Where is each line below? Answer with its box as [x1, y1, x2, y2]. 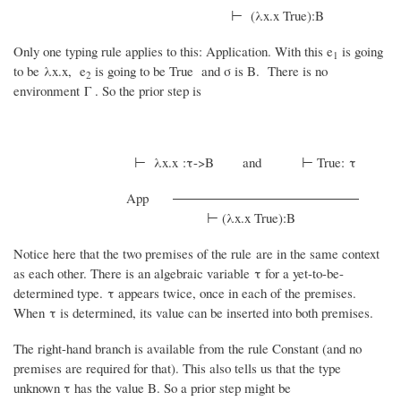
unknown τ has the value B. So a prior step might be [13, 379, 291, 397]
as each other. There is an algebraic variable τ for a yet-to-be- [13, 264, 344, 283]
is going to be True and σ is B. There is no [95, 62, 328, 81]
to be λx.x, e [13, 62, 86, 81]
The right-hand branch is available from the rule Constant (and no [13, 339, 362, 358]
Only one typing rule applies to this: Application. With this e [13, 42, 333, 61]
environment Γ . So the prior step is [13, 81, 201, 100]
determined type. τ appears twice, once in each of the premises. [13, 284, 356, 303]
